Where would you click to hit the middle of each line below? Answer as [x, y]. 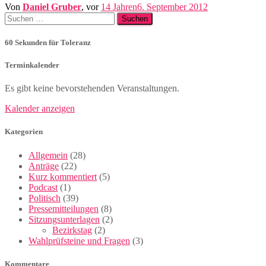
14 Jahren [119, 7]
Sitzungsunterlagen [64, 219]
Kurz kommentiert [63, 176]
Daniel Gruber [52, 7]
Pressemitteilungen [64, 208]
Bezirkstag [72, 230]
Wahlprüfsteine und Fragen [79, 240]
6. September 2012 [172, 7]
